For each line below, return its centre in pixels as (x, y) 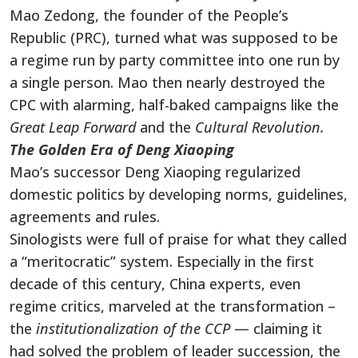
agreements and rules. (85, 216)
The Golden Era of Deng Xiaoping (122, 149)
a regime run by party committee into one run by (175, 60)
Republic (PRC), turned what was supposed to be (174, 37)
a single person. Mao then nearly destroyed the (167, 82)
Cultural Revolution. (260, 127)
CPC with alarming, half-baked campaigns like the (174, 104)
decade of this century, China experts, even (155, 283)
